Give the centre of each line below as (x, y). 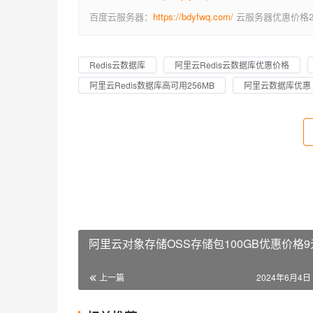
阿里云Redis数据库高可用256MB (152, 85)
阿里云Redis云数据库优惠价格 (232, 65)
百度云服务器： (121, 16)
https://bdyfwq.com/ (193, 16)
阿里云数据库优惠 (277, 85)
